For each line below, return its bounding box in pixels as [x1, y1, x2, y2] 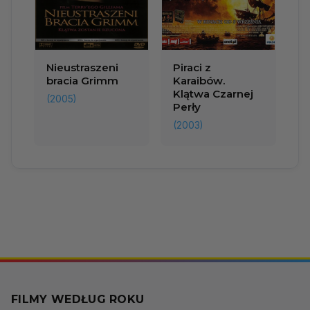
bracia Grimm [46, 74, 118, 88]
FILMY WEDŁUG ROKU [11, 293, 145, 307]
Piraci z [173, 61, 211, 75]
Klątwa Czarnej [173, 87, 253, 101]
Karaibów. [173, 74, 226, 88]
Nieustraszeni [46, 61, 118, 75]
